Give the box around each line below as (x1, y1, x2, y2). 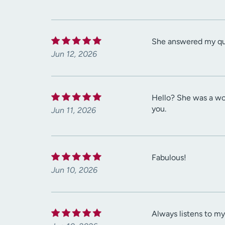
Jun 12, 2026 (51, 49, 97, 59)
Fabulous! (152, 153, 186, 163)
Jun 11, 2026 (51, 105, 96, 116)
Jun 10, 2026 (51, 165, 97, 175)
